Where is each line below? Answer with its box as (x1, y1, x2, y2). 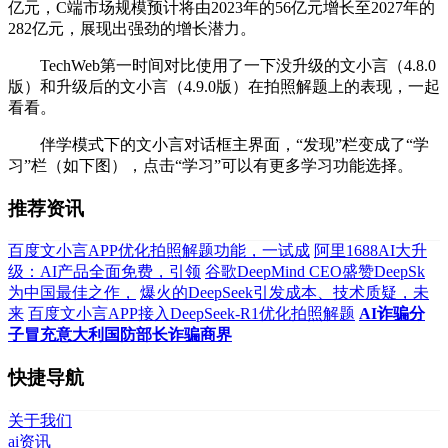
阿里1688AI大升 (314, 242, 427, 260)
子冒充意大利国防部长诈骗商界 (8, 326, 232, 344)
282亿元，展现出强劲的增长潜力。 (8, 19, 256, 37)
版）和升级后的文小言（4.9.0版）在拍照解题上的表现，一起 (8, 77, 440, 95)
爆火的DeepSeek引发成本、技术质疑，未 (140, 284, 429, 302)
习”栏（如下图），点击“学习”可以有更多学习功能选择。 (8, 156, 413, 174)
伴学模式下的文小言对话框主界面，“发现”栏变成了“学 (8, 135, 429, 153)
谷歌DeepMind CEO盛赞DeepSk (205, 263, 425, 281)
